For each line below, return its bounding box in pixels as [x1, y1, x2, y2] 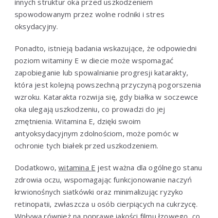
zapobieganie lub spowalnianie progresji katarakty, [15, 67, 189, 77]
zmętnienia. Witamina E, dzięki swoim [15, 116, 141, 126]
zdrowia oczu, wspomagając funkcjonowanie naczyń [15, 174, 192, 184]
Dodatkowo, [15, 162, 59, 172]
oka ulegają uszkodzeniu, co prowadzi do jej [15, 104, 165, 114]
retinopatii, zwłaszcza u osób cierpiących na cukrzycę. [15, 199, 198, 209]
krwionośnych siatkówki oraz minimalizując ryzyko [15, 186, 183, 197]
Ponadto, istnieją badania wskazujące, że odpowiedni [15, 43, 197, 53]
